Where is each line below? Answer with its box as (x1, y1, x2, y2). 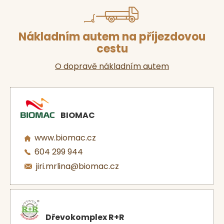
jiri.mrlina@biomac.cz (36, 160, 119, 172)
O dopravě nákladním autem (55, 60, 169, 72)
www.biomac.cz (34, 131, 96, 143)
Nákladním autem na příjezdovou (18, 28, 205, 44)
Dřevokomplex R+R (45, 211, 124, 223)
